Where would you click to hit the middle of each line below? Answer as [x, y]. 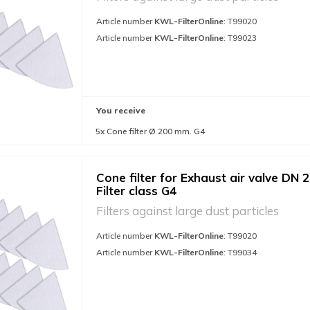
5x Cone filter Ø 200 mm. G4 [150, 131]
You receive [121, 110]
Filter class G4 [136, 191]
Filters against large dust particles [188, 211]
